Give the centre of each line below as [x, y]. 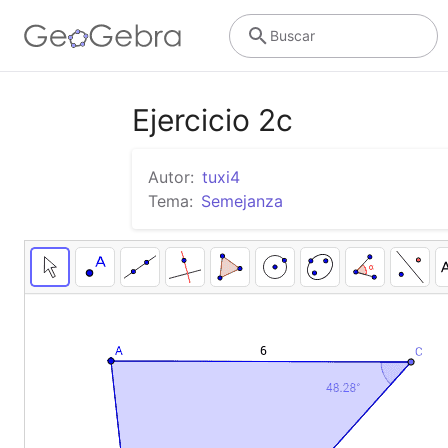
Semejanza [242, 201]
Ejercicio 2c [212, 120]
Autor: [171, 177]
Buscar [292, 35]
